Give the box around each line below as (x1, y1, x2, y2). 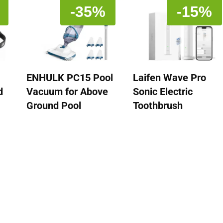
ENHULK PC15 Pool (26, 72, 113, 84)
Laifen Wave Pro (132, 72, 206, 84)
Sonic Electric (132, 86, 193, 98)
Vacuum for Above (26, 86, 108, 98)
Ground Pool (26, 100, 81, 112)
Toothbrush (132, 100, 183, 112)
